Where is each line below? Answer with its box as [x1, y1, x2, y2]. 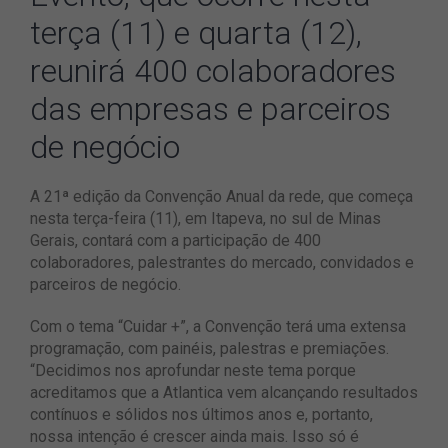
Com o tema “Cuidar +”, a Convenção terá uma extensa [30, 317, 406, 337]
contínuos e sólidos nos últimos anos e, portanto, [30, 405, 373, 425]
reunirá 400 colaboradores [30, 52, 396, 91]
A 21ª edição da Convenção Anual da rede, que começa [30, 187, 413, 207]
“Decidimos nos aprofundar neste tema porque [30, 361, 356, 381]
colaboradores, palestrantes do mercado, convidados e [30, 253, 414, 273]
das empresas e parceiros [30, 90, 391, 129]
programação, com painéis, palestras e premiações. [30, 339, 389, 359]
